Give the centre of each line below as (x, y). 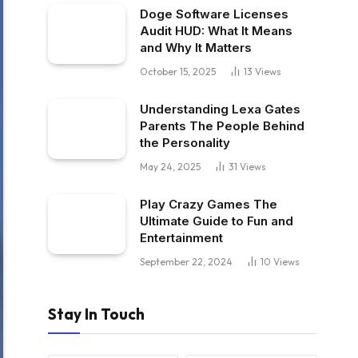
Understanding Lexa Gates (220, 109)
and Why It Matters (196, 48)
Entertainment (181, 238)
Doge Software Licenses (214, 14)
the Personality (185, 143)
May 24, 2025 (170, 167)
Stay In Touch (96, 314)
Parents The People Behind (222, 126)
